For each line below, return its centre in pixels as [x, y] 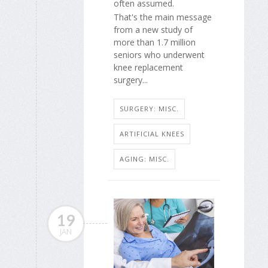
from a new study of [153, 29]
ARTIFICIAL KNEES [152, 134]
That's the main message [163, 17]
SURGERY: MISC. [149, 109]
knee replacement [148, 67]
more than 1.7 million [155, 42]
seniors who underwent [159, 54]
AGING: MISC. [144, 159]
